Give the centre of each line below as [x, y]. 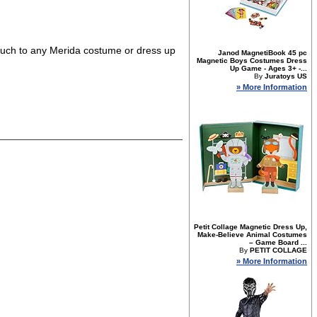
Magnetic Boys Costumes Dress [252, 60]
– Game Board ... [278, 242]
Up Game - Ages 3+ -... [269, 68]
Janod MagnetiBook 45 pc [263, 53]
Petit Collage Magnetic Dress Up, [250, 227]
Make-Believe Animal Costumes [252, 235]
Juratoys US [286, 76]
